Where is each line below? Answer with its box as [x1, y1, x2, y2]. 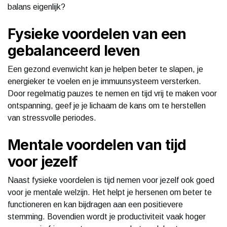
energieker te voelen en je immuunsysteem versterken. [8, 77, 201, 86]
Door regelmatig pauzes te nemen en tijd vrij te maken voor [8, 89, 217, 98]
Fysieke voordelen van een [8, 25, 186, 43]
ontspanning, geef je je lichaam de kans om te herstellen [8, 101, 206, 110]
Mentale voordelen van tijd [8, 136, 186, 154]
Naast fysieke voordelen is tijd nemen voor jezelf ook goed [8, 175, 214, 184]
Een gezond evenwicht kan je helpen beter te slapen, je [8, 64, 203, 73]
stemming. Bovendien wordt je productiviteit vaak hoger [8, 212, 206, 221]
